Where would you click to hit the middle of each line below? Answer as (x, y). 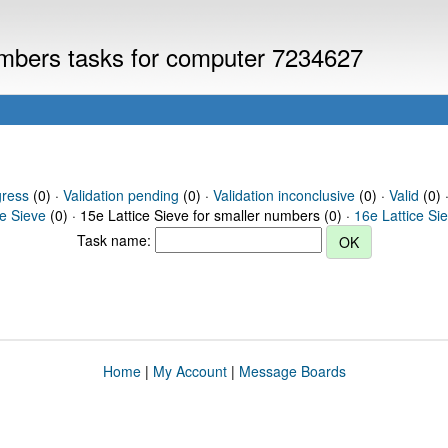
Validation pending (120, 195)
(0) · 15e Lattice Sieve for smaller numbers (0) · (200, 215)
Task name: (115, 239)
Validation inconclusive (283, 195)
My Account (189, 371)
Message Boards (292, 371)
